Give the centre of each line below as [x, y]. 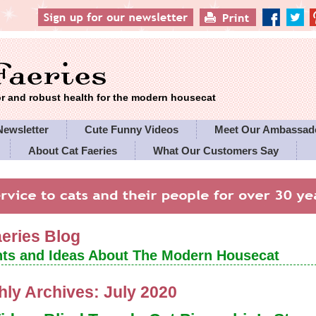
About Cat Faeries [73, 151]
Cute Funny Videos [132, 129]
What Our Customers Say [216, 151]
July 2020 [141, 292]
